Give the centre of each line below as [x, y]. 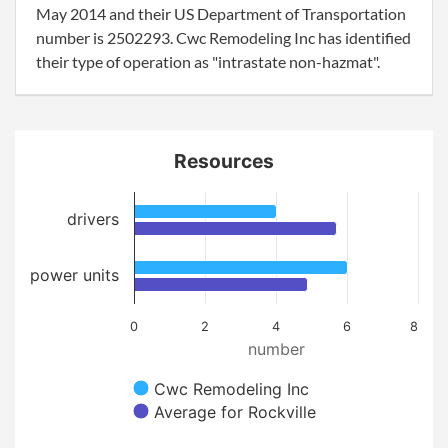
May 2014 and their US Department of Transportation [221, 13]
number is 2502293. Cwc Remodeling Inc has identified [223, 37]
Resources [224, 161]
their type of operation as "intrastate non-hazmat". [208, 61]
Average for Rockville [235, 412]
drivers [93, 219]
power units [74, 275]
